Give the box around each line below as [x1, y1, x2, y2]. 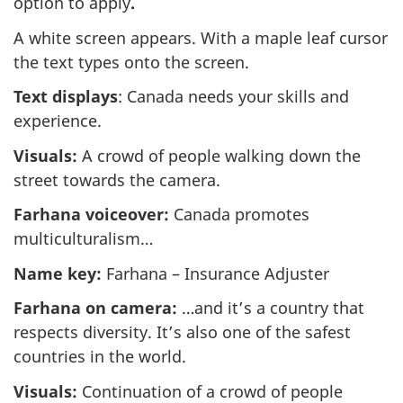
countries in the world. [13, 345, 186, 368]
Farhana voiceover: [13, 203, 169, 226]
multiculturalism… [13, 228, 153, 250]
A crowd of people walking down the [77, 144, 361, 166]
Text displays [13, 85, 118, 108]
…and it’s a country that [177, 297, 364, 319]
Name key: [13, 262, 102, 284]
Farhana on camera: [13, 297, 177, 319]
